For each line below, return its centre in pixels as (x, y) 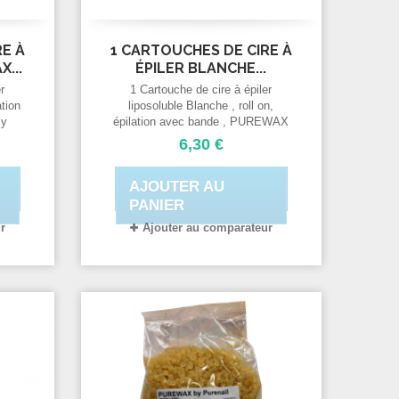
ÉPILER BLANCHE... (201, 68)
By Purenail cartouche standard (201, 137)
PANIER (156, 205)
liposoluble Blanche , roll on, (201, 105)
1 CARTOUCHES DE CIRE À (201, 50)
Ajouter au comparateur (207, 227)
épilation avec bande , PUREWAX (201, 121)
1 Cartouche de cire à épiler (201, 89)
